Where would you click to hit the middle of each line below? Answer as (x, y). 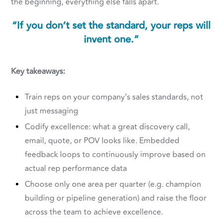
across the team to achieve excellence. (94, 212)
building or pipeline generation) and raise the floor (116, 198)
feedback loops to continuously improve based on (115, 155)
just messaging (52, 111)
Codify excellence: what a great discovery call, (108, 127)
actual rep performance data (76, 169)
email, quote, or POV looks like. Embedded (102, 141)
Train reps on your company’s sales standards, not (114, 97)
